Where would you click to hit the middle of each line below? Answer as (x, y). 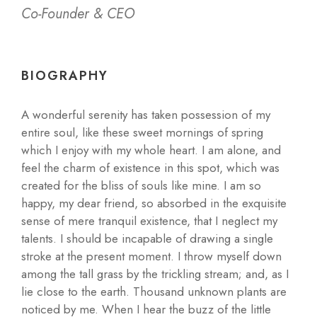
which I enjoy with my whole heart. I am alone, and (151, 150)
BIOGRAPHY (65, 76)
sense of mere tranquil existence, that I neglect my (149, 221)
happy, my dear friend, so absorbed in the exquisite (154, 203)
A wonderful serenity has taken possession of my (146, 115)
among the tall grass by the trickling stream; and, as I (155, 274)
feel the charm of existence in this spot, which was (150, 168)
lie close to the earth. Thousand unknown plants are (154, 292)
